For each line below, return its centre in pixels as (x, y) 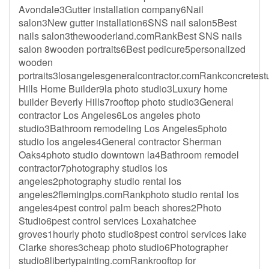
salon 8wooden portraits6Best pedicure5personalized (132, 49)
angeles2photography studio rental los (100, 181)
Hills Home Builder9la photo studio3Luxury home (123, 89)
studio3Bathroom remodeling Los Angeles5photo (123, 128)
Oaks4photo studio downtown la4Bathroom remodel (129, 155)
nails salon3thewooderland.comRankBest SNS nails (130, 36)
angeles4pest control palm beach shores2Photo (120, 207)
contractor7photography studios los (93, 168)
